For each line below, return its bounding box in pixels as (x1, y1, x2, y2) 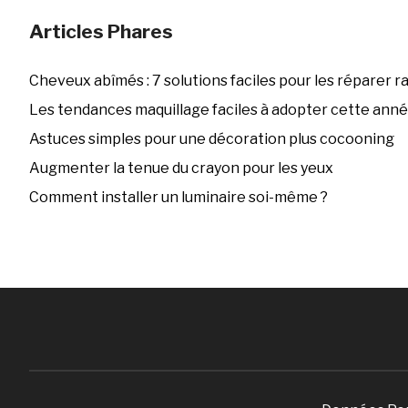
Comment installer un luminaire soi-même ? (28, 189, 328, 207)
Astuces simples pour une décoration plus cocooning (28, 130, 394, 148)
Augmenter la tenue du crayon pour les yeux (28, 159, 333, 178)
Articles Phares (28, 20, 173, 44)
